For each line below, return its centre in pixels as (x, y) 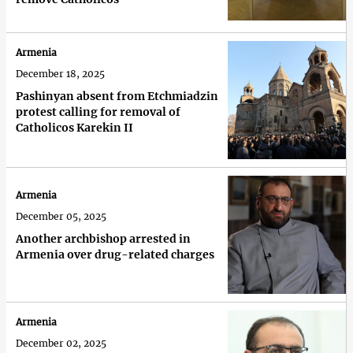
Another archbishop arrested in (103, 239)
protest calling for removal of (98, 112)
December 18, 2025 (60, 74)
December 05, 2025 (61, 217)
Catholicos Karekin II (74, 128)
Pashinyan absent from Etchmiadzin (117, 97)
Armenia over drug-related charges (115, 255)
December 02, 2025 (61, 344)
